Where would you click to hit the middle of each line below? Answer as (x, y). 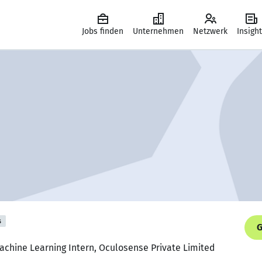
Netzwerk (210, 31)
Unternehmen (158, 31)
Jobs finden (103, 31)
